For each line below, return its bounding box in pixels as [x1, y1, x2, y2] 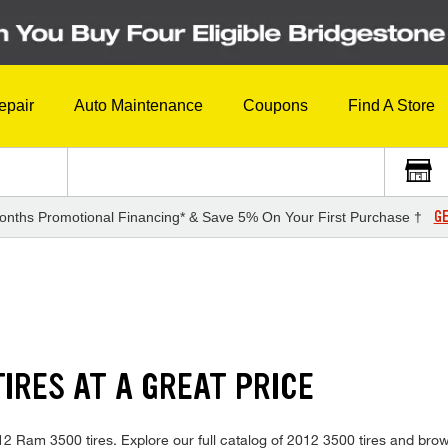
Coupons [243, 97, 308, 115]
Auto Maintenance [74, 97, 203, 115]
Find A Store [348, 97, 435, 115]
